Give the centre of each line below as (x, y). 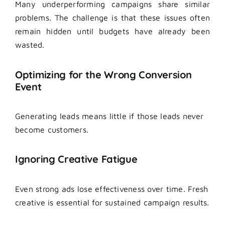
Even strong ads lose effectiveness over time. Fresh (112, 189)
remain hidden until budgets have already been (113, 31)
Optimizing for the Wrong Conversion (103, 74)
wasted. (30, 45)
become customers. (52, 130)
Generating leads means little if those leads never (109, 116)
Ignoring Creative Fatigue (76, 159)
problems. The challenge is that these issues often (113, 18)
